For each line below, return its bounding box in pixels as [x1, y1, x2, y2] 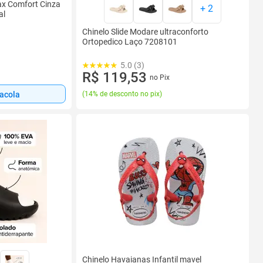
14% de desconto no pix [85, 90, 160, 98]
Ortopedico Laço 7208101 [82, 37, 177, 46]
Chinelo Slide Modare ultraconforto [82, 27, 208, 36]
